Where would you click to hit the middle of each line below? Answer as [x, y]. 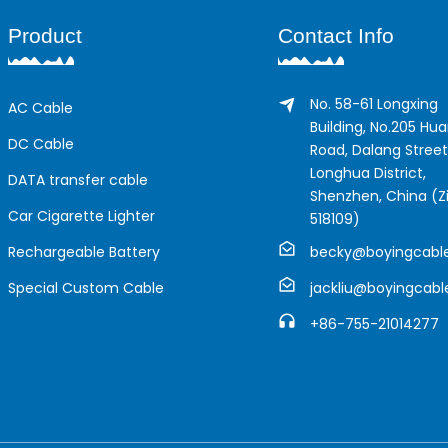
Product [45, 35]
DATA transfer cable [78, 179]
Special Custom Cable [86, 287]
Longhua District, [368, 172]
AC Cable [40, 107]
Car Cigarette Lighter [81, 215]
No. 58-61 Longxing [374, 103]
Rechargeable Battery [84, 251]
